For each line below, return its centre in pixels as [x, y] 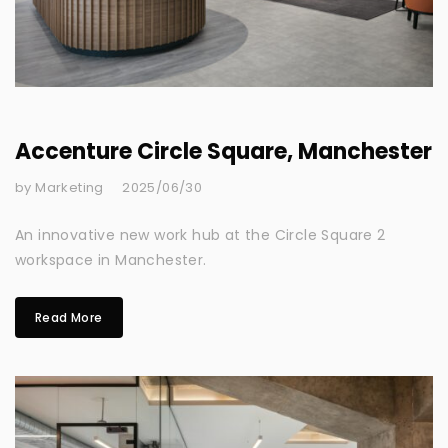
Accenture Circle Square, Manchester [223, 152]
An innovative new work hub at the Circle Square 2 [200, 235]
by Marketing [59, 188]
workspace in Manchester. [111, 260]
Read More [69, 318]
